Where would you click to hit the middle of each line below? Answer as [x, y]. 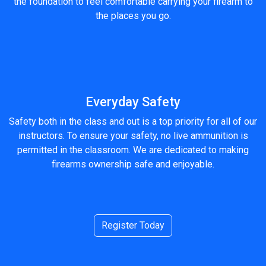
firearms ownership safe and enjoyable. [133, 164]
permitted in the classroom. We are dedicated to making [133, 150]
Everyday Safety [133, 102]
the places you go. [133, 16]
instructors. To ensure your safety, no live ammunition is [133, 136]
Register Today [133, 225]
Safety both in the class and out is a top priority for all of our [133, 121]
